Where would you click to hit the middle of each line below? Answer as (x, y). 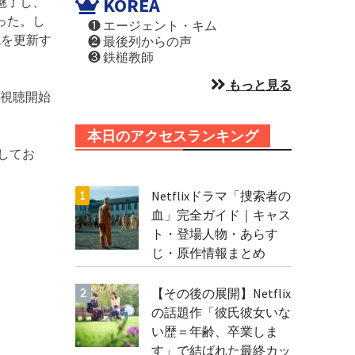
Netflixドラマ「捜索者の (221, 196)
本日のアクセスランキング (172, 136)
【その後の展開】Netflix (221, 293)
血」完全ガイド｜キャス (221, 215)
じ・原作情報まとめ (208, 253)
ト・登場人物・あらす (214, 234)
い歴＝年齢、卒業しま (214, 331)
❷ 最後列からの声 (133, 41)
